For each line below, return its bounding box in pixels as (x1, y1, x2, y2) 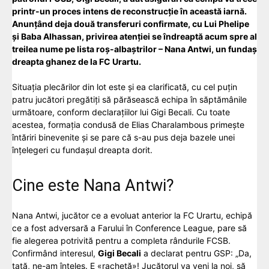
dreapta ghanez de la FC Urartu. (12, 56, 141, 67)
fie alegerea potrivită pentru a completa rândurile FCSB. (12, 235, 231, 246)
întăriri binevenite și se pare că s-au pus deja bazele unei (12, 132, 235, 143)
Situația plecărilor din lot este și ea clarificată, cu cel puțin (12, 82, 237, 92)
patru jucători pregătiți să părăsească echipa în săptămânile (12, 94, 247, 105)
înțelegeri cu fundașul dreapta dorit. (12, 145, 153, 156)
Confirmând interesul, (12, 248, 98, 259)
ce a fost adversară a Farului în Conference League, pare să (12, 223, 247, 234)
